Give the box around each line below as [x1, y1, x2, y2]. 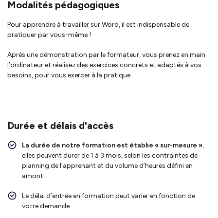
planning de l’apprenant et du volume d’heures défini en [22, 161, 193, 170]
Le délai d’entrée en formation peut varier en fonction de [22, 191, 195, 200]
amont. [22, 171, 45, 180]
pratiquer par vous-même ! [7, 30, 91, 39]
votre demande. [22, 201, 71, 210]
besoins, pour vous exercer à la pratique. [7, 71, 132, 79]
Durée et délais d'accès [7, 119, 113, 131]
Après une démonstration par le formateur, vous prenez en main [7, 50, 205, 59]
